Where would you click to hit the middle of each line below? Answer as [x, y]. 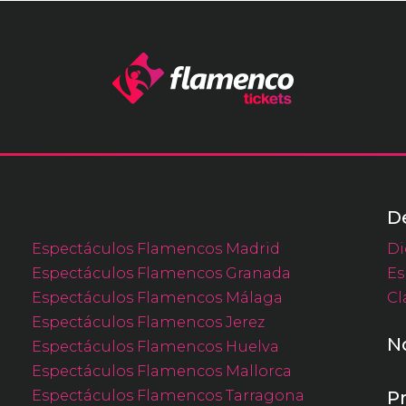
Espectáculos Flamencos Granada [161, 272]
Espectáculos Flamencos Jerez [148, 321]
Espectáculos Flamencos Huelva [155, 346]
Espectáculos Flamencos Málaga [157, 297]
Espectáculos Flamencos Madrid [156, 248]
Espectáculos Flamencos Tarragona [168, 395]
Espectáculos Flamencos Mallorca [162, 370]
